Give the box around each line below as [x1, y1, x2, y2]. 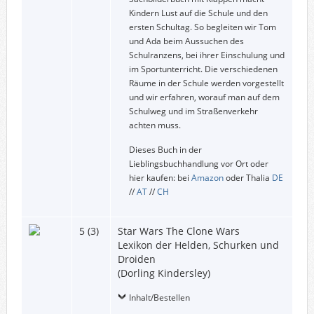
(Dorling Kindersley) [117, 266, 210, 280]
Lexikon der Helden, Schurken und [117, 238, 279, 252]
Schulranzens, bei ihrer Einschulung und [128, 48, 285, 61]
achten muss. [128, 118, 181, 131]
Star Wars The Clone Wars [117, 224, 240, 238]
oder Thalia [223, 171, 272, 184]
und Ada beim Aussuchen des [128, 34, 244, 47]
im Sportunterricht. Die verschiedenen [128, 62, 278, 75]
